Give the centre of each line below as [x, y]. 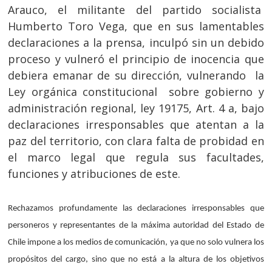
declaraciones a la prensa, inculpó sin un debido [136, 42]
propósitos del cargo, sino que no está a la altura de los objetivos [136, 260]
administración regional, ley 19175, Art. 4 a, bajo [136, 108]
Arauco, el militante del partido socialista [136, 10]
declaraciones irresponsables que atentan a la [136, 124]
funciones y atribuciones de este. [94, 174]
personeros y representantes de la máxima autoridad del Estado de [136, 226]
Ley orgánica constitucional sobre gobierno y [136, 92]
